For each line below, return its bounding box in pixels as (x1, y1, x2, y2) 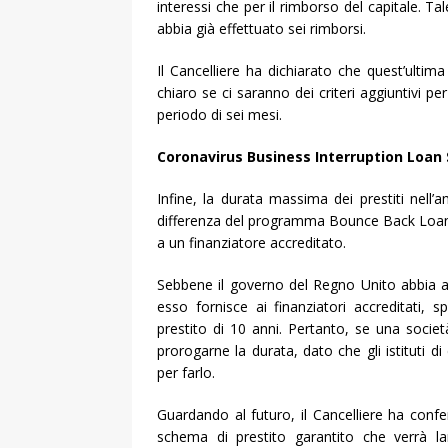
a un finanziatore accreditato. (157, 232, 346, 252)
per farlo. (157, 362, 215, 382)
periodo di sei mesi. (157, 104, 282, 124)
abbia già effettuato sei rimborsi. (157, 18, 366, 38)
